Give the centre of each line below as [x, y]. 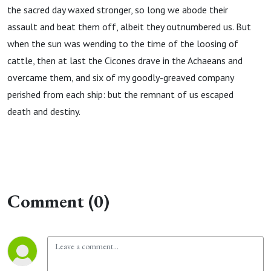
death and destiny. [44, 111]
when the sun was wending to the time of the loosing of [123, 44]
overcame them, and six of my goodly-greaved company [120, 77]
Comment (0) [58, 201]
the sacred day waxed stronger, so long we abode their [118, 10]
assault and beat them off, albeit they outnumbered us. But [129, 27]
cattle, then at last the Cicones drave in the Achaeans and [125, 60]
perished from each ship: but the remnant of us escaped [120, 94]
